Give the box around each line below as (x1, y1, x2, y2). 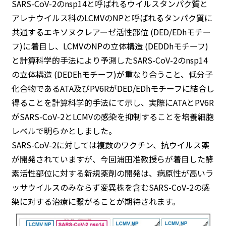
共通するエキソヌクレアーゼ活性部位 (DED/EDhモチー (11, 26, 211, 38)
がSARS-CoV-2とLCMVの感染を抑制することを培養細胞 (11, 110, 214, 123)
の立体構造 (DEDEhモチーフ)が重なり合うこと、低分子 (11, 68, 213, 80)
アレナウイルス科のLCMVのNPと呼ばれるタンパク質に (11, 12, 212, 24)
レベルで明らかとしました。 (11, 125, 117, 137)
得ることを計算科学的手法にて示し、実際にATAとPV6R (11, 96, 214, 108)
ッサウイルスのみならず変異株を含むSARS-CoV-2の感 (11, 181, 210, 193)
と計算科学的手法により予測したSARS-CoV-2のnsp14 (11, 54, 208, 66)
